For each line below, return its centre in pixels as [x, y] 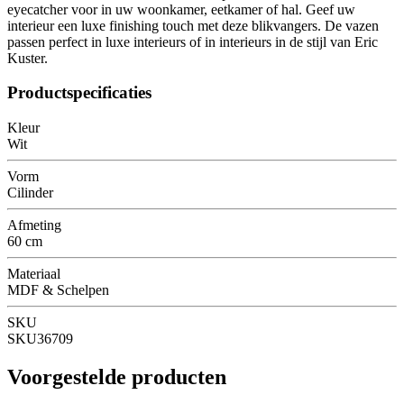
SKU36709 [40, 339]
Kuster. [28, 58]
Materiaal [34, 274]
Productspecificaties [79, 93]
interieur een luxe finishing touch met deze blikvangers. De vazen [193, 25]
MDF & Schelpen [58, 290]
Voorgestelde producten [117, 377]
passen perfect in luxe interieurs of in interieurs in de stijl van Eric [193, 41]
